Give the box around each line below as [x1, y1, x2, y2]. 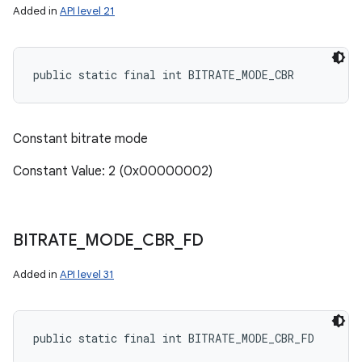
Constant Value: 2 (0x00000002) [13, 163, 213, 179]
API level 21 [60, 4, 115, 18]
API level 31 [60, 267, 114, 281]
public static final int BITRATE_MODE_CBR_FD [33, 330, 314, 346]
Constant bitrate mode [13, 131, 148, 147]
